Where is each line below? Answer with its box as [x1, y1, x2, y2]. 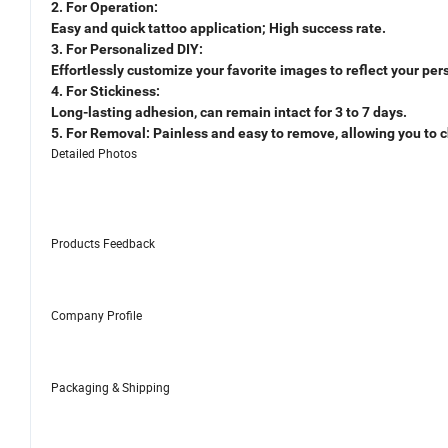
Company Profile [51, 307, 142, 324]
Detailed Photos [51, 145, 137, 162]
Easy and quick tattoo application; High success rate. [51, 20, 386, 37]
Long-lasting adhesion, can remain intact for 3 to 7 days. [51, 104, 407, 121]
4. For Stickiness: [51, 83, 160, 100]
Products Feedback [51, 235, 155, 252]
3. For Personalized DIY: [51, 41, 203, 58]
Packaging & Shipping [51, 379, 170, 396]
